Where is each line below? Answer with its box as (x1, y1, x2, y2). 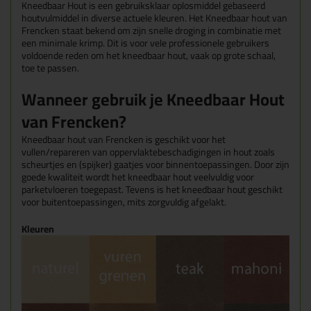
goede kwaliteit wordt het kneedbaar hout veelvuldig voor (22, 168, 254, 187)
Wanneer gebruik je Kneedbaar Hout (22, 84, 285, 116)
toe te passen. (22, 59, 79, 78)
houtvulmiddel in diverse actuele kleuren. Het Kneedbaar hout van (22, 9, 287, 28)
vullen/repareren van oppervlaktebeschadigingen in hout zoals (22, 143, 275, 162)
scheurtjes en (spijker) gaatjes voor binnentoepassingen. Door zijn (22, 155, 289, 174)
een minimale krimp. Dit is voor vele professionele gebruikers (22, 34, 269, 53)
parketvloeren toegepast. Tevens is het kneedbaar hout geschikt (22, 180, 283, 199)
